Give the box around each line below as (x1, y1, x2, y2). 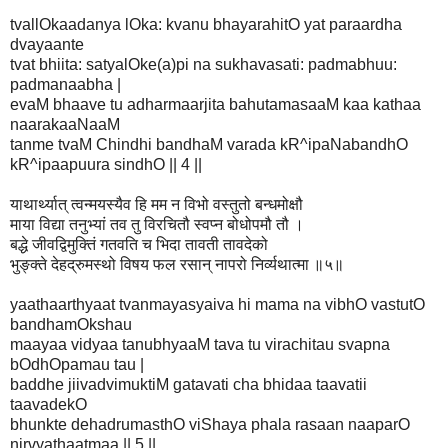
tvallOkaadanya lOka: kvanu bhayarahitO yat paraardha (10, 15, 402, 33)
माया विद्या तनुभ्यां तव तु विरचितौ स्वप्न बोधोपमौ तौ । (10, 215, 304, 233)
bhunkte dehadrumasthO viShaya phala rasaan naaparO (10, 415, 410, 433)
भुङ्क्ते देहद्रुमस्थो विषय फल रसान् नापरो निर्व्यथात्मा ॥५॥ (10, 255, 344, 273)
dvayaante (10, 35, 84, 53)
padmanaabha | (10, 75, 121, 93)
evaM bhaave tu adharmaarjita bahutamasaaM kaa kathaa (10, 95, 421, 113)
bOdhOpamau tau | (10, 355, 144, 373)
